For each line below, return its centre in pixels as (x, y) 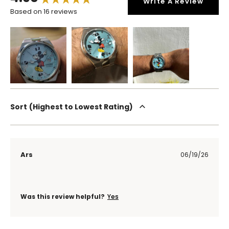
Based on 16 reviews (44, 11)
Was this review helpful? (63, 196)
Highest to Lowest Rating (81, 107)
